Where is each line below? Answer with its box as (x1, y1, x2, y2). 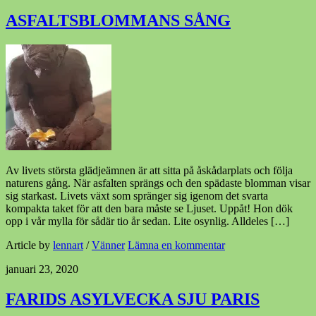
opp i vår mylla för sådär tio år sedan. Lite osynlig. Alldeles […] (6, 215, 289, 228)
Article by (6, 239, 53, 252)
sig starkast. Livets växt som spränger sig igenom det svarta (6, 190, 268, 202)
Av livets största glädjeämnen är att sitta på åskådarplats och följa (6, 164, 293, 177)
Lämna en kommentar (128, 239, 225, 252)
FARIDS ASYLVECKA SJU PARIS (6, 290, 260, 309)
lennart (53, 239, 83, 252)
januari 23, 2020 (6, 263, 78, 276)
